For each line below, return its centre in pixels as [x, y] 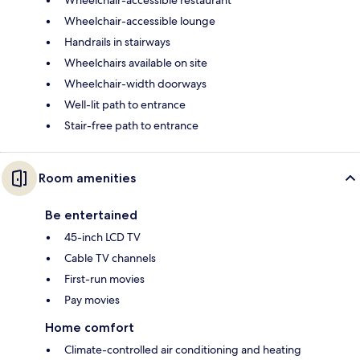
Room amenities [87, 178]
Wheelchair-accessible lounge [140, 20]
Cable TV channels [110, 258]
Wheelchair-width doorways [135, 83]
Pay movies [92, 299]
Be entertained [91, 215]
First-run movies [104, 278]
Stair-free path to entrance [131, 125]
